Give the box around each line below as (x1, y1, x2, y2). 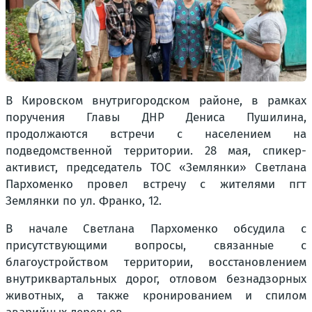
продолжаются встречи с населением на (6, 127, 306, 141)
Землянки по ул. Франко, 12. (6, 194, 162, 208)
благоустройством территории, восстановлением (6, 255, 306, 270)
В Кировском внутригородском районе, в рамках (6, 93, 306, 108)
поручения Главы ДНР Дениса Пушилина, (6, 110, 306, 125)
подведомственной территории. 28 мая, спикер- (6, 143, 306, 158)
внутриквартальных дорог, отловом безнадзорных (6, 272, 306, 286)
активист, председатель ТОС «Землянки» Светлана (6, 160, 306, 175)
